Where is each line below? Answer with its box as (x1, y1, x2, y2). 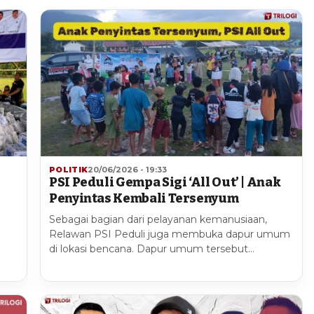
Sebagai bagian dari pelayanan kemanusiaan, (49, 213, 267, 226)
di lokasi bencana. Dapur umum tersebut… (49, 243, 254, 256)
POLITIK (49, 165, 88, 175)
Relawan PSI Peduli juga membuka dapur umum (49, 228, 290, 241)
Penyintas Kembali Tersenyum (49, 191, 239, 207)
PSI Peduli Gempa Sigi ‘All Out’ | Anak (49, 175, 281, 191)
